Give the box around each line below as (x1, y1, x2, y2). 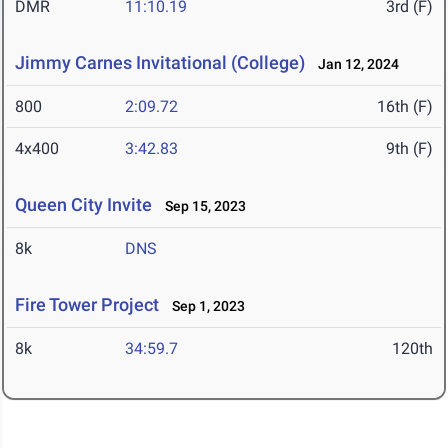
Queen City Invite (15, 194, 152, 216)
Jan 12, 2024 (309, 56, 399, 73)
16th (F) (377, 97, 433, 117)
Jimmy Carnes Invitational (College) (15, 52, 305, 74)
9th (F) (386, 139, 433, 159)
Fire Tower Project (15, 294, 159, 316)
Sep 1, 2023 (163, 298, 245, 315)
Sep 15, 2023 (156, 198, 246, 215)
